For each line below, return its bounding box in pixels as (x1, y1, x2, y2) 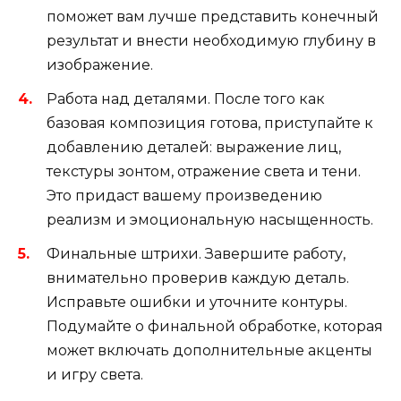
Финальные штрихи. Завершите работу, (47, 245, 346, 263)
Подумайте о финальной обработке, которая (47, 318, 383, 336)
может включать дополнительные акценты (47, 342, 372, 360)
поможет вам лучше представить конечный (47, 7, 379, 25)
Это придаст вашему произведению (47, 186, 322, 204)
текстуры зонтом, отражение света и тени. (47, 162, 361, 180)
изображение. (47, 55, 153, 73)
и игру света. (47, 366, 143, 384)
